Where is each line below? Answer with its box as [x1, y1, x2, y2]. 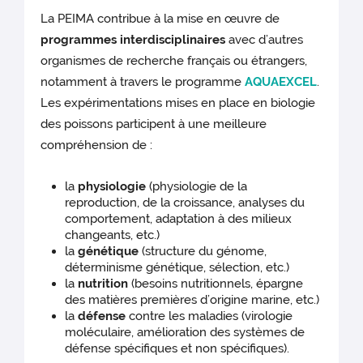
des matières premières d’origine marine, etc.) [65, 293, 320, 308]
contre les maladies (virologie [126, 309, 293, 324]
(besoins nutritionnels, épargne [128, 276, 304, 292]
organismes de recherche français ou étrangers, [41, 53, 308, 69]
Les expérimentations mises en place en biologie [41, 96, 316, 111]
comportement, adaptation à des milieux [65, 211, 293, 227]
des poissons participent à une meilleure [41, 117, 267, 132]
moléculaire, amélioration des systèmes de [65, 325, 305, 340]
